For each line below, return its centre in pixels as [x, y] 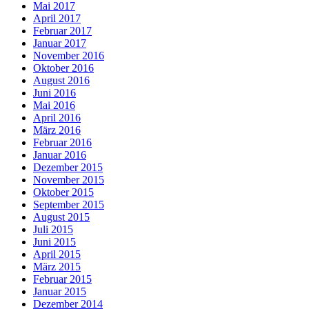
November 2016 [69, 55]
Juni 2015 [54, 241]
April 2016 [57, 117]
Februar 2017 [62, 30]
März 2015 [57, 266]
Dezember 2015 [68, 167]
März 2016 [57, 130]
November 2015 [69, 179]
